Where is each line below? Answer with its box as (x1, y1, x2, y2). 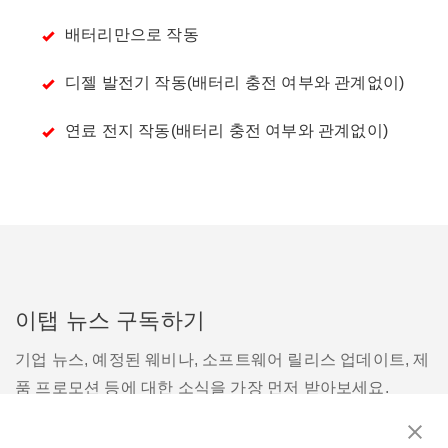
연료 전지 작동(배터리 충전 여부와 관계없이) (65, 122, 388, 140)
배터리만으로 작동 (65, 26, 199, 44)
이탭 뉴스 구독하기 (15, 308, 205, 334)
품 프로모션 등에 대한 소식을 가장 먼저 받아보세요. (15, 379, 389, 397)
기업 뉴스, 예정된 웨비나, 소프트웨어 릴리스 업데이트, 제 (15, 351, 430, 369)
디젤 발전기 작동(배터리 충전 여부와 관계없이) (65, 74, 405, 92)
